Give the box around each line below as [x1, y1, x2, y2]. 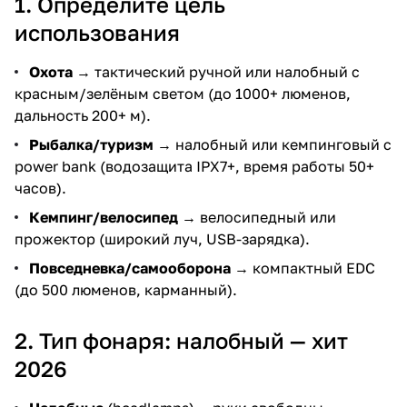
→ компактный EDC [231, 259, 375, 277]
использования [15, 19, 180, 45]
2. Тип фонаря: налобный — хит [15, 327, 348, 353]
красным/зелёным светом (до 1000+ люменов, [15, 84, 351, 103]
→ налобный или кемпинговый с [154, 135, 392, 154]
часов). [15, 179, 66, 197]
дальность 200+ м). [15, 106, 151, 124]
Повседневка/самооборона [29, 259, 231, 277]
